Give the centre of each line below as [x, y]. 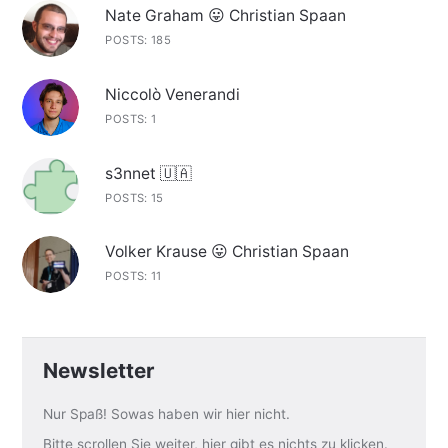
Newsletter [99, 371]
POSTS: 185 [138, 40]
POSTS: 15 [134, 197]
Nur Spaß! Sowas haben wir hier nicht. [167, 414]
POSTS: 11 [133, 276]
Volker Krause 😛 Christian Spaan [227, 252]
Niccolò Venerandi [173, 94]
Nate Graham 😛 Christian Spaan [226, 16]
